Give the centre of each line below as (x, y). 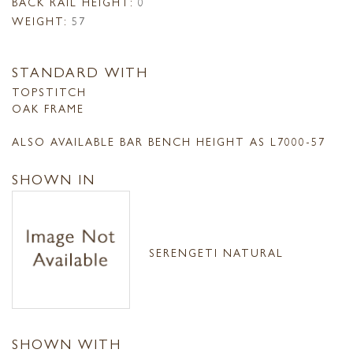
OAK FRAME (48, 108)
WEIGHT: (40, 21)
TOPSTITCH (49, 91)
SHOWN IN (54, 179)
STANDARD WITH (80, 71)
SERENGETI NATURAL (216, 252)
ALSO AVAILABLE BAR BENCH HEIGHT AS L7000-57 (169, 141)
